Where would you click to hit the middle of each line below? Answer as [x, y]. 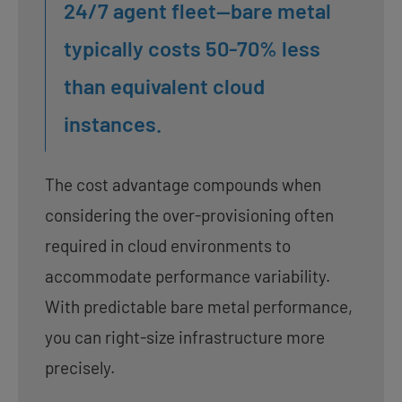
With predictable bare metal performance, [199, 306]
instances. [113, 123]
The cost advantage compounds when [183, 184]
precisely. [80, 367]
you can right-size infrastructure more [185, 336]
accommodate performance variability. [188, 275]
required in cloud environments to [168, 245]
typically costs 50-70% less [192, 48]
